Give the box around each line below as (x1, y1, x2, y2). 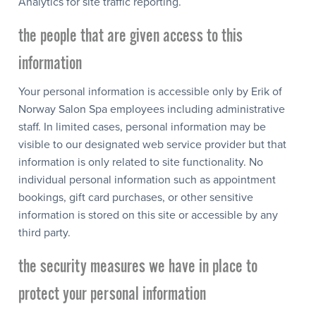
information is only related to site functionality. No (18, 154, 263, 169)
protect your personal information (18, 282, 206, 306)
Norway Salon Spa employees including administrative (18, 102, 285, 116)
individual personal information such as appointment (18, 172, 276, 187)
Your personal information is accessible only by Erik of (18, 84, 282, 99)
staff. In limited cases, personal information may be (18, 119, 266, 134)
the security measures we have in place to (18, 255, 257, 279)
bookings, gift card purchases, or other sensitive (18, 190, 253, 205)
